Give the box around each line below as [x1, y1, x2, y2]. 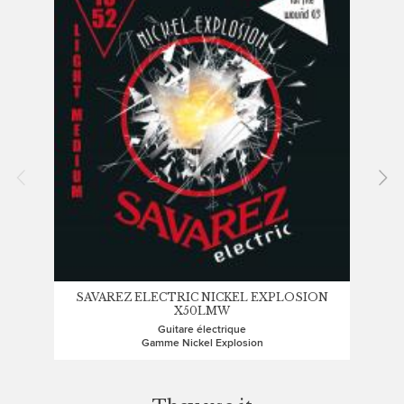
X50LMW [174, 304, 230, 318]
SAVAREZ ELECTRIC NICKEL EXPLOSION [76, 290, 328, 305]
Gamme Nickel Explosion [141, 336, 263, 351]
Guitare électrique [158, 323, 246, 337]
